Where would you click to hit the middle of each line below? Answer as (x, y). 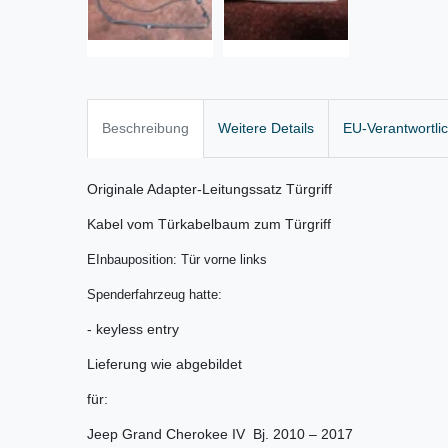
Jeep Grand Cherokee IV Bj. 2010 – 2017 (220, 434)
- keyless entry (133, 329)
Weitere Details (266, 128)
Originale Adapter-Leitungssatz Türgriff (209, 189)
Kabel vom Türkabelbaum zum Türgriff (209, 224)
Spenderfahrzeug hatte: (154, 295)
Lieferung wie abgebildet (164, 364)
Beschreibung (145, 128)
